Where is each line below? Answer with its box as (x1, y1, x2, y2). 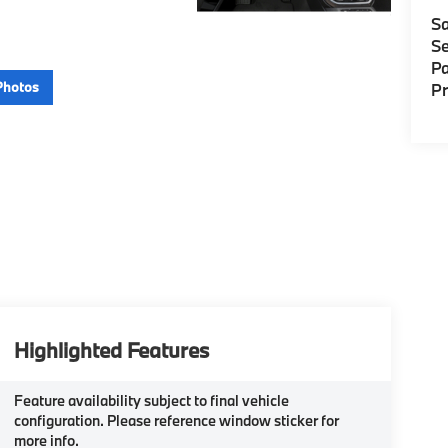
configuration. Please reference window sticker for (13, 410, 339, 430)
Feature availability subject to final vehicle (13, 390, 289, 410)
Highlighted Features (13, 335, 209, 364)
